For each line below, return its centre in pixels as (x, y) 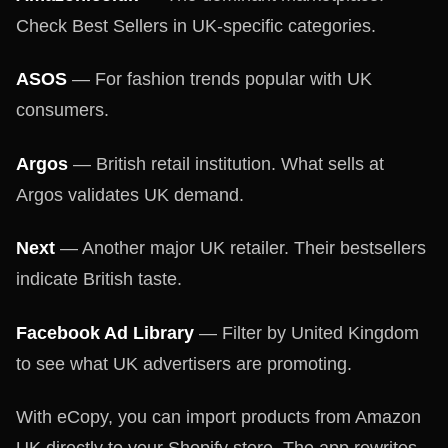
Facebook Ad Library (105, 332)
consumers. (62, 110)
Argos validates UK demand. (130, 194)
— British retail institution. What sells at (226, 163)
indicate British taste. (99, 279)
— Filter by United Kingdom (306, 332)
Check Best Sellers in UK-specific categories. (196, 25)
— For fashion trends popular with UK (219, 79)
